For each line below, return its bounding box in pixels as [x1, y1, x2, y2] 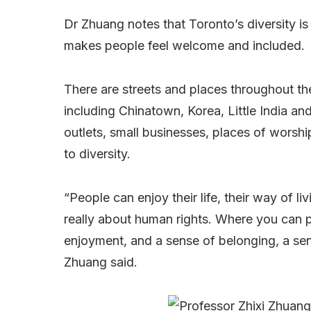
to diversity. [64, 146, 131, 162]
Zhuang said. [64, 255, 137, 270]
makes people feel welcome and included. [64, 38, 305, 53]
